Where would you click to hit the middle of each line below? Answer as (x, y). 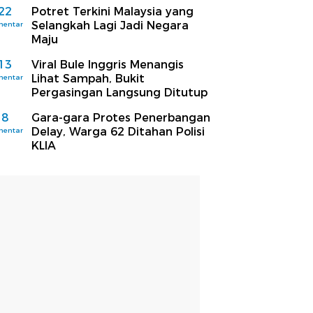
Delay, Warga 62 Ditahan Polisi (118, 132)
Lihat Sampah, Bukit (88, 79)
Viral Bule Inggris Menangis (108, 65)
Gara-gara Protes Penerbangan (121, 118)
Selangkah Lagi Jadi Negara (110, 26)
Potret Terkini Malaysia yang (112, 12)
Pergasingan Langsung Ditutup (119, 93)
